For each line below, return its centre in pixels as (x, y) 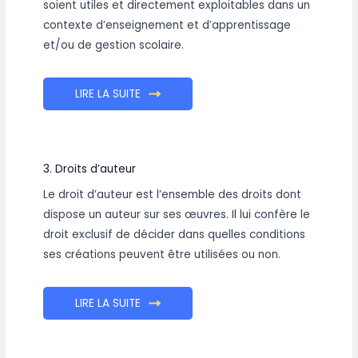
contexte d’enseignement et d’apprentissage (167, 25)
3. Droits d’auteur (90, 169)
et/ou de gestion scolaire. (114, 45)
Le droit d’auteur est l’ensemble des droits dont (173, 194)
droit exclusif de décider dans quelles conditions (175, 234)
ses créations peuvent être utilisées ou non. (162, 254)
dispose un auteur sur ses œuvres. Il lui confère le (177, 214)
